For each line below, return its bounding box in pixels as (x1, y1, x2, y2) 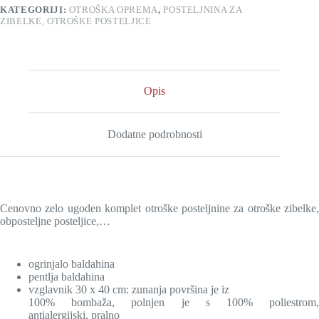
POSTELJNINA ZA (163, 4, 242, 15)
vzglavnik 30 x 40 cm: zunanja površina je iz (28, 283, 229, 296)
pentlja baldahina (28, 270, 105, 283)
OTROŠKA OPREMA (68, 4, 158, 15)
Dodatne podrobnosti (107, 128, 202, 141)
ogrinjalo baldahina (28, 257, 115, 270)
